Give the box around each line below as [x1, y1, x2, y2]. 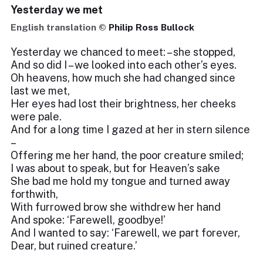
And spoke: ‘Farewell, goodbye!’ [11, 214, 166, 226]
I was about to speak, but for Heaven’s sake [11, 162, 220, 174]
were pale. [11, 110, 62, 123]
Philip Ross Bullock [109, 22, 194, 33]
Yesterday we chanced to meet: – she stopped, [11, 46, 235, 58]
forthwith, [11, 188, 58, 200]
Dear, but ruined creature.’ [11, 240, 137, 252]
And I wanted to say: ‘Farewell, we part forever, [11, 227, 240, 239]
